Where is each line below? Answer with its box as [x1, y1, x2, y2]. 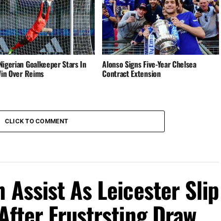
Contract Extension [102, 68, 161, 80]
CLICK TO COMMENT [4, 117, 69, 125]
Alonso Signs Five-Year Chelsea [102, 58, 196, 71]
